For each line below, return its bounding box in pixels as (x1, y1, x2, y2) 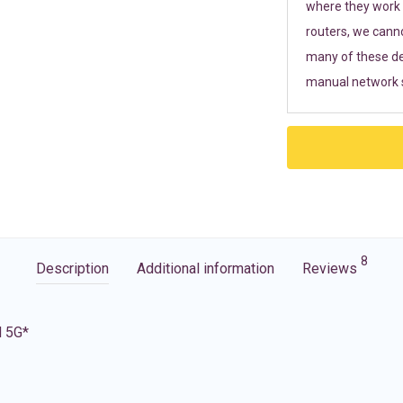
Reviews (301, 260, 361, 277)
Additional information (136, 260, 274, 277)
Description (35, 260, 109, 277)
